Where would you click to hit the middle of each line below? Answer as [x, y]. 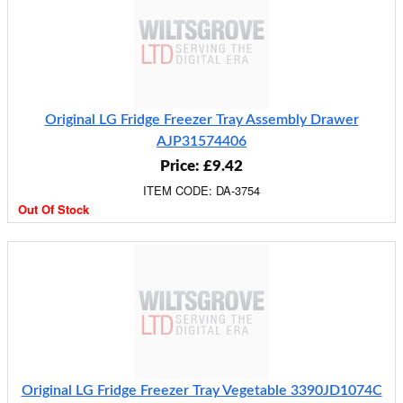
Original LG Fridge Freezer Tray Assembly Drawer [201, 120]
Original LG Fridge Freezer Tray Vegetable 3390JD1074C [201, 390]
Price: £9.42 [201, 166]
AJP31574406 [201, 141]
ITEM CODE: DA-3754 [201, 190]
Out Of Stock [54, 209]
